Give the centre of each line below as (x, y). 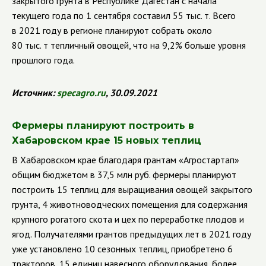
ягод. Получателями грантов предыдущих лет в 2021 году (132, 234)
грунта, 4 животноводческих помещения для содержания (130, 204)
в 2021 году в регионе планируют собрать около (112, 30)
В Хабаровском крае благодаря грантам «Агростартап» (126, 160)
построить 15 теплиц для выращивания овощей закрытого (132, 189)
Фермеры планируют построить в (103, 126)
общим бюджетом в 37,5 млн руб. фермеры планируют (124, 175)
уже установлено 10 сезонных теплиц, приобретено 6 (122, 249)
